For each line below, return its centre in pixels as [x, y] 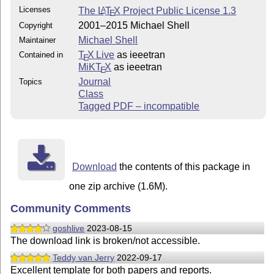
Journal [95, 82]
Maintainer [38, 40]
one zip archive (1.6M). [119, 187]
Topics [31, 82]
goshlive [69, 228]
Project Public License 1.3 [179, 11]
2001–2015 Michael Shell [134, 26]
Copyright [36, 26]
